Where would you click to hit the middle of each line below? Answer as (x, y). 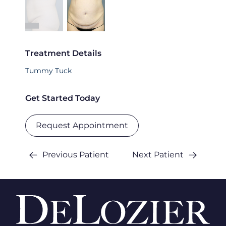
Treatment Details (63, 53)
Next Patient (158, 155)
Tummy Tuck (48, 71)
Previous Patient (76, 155)
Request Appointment (82, 126)
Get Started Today (63, 98)
